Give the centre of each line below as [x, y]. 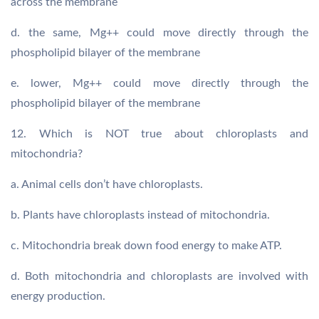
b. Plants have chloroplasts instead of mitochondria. [140, 215]
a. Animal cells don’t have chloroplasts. [107, 184]
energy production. [58, 296]
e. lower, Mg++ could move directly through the [159, 83]
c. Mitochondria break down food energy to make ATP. [146, 246]
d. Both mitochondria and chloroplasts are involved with [159, 276]
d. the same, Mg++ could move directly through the [159, 33]
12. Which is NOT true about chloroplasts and [159, 134]
